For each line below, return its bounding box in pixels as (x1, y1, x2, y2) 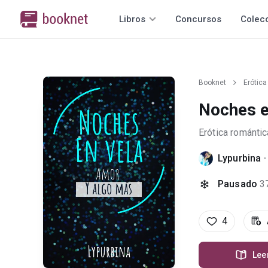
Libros (119, 14, 145, 25)
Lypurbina (218, 153, 261, 164)
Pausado (218, 178, 258, 190)
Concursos (175, 14, 221, 25)
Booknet (199, 78, 226, 87)
